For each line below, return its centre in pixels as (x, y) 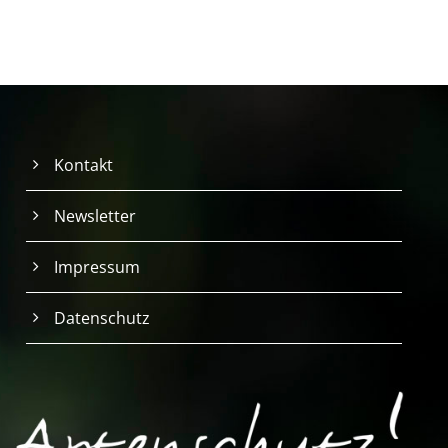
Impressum (96, 266)
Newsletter (94, 215)
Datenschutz (101, 317)
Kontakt (83, 164)
